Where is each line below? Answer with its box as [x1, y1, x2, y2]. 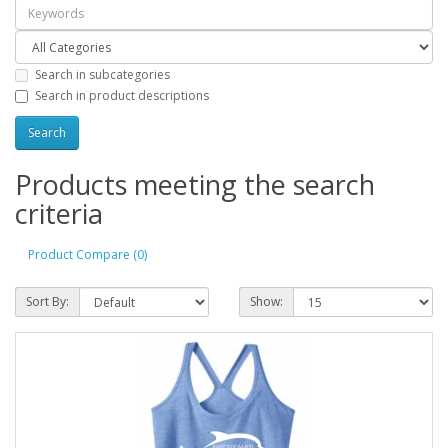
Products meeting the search [15, 165, 375, 203]
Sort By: [26, 292, 69, 310]
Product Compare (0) [28, 246, 147, 264]
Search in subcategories [35, 65, 170, 83]
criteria [15, 194, 103, 232]
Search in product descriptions [35, 86, 209, 104]
